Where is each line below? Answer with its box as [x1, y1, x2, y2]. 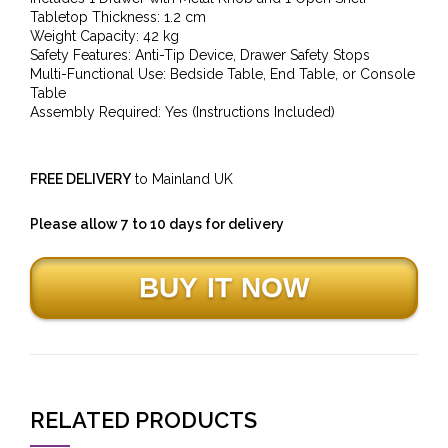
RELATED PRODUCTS [30, 406, 257, 433]
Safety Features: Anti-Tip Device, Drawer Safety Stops [30, 46, 370, 63]
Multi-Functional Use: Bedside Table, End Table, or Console [30, 65, 415, 82]
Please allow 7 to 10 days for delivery [30, 215, 284, 232]
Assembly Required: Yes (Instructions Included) [30, 103, 335, 120]
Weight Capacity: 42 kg [30, 27, 179, 44]
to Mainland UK [131, 170, 233, 187]
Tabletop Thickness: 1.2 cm [30, 8, 206, 25]
